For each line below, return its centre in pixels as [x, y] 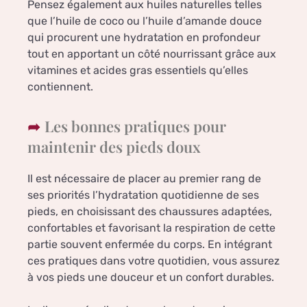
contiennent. [60, 86]
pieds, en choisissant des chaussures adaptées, [150, 211]
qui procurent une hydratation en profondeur [144, 37]
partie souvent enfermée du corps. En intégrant [150, 244]
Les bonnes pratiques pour [135, 126]
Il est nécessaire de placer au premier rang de [144, 178]
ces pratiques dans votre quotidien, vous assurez [153, 260]
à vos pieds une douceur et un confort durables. [151, 277]
